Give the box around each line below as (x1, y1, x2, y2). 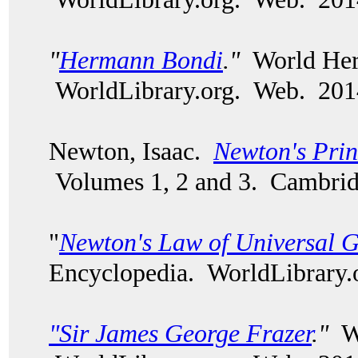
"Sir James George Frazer (49, 319, 312, 348)
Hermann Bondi (59, 46, 223, 74)
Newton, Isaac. (49, 137, 213, 165)
